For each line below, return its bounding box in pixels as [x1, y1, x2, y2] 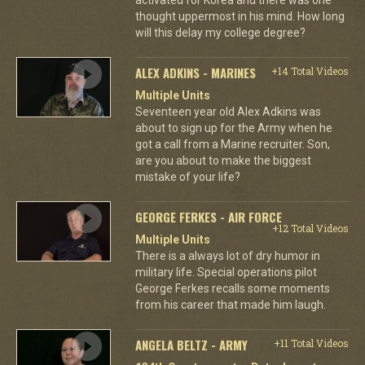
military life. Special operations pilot [134, 265, 317, 279]
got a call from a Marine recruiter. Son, [134, 137, 330, 151]
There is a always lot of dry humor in [134, 248, 320, 262]
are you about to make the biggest [134, 153, 311, 167]
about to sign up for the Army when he [134, 121, 332, 134]
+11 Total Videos [273, 336, 349, 350]
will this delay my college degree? [134, 25, 306, 39]
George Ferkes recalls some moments [134, 281, 330, 295]
